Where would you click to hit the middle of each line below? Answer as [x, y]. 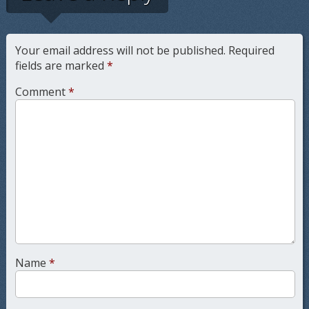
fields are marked [61, 66]
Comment [41, 92]
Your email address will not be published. [120, 51]
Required [251, 51]
